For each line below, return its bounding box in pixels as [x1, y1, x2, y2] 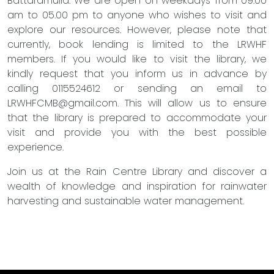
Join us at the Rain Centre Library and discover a [7, 165, 267, 179]
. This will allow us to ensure [117, 96, 267, 110]
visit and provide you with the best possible [7, 125, 267, 139]
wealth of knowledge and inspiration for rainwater [7, 179, 267, 193]
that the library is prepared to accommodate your [7, 111, 267, 125]
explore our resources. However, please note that [7, 23, 267, 37]
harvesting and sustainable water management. [7, 194, 244, 208]
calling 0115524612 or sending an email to [7, 81, 267, 95]
